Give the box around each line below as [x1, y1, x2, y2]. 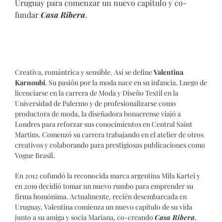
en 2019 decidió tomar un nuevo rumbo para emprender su [15, 181, 193, 191]
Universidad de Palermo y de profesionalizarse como [15, 99, 176, 109]
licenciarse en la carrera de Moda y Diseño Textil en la [15, 88, 178, 98]
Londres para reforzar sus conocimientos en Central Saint [15, 119, 192, 129]
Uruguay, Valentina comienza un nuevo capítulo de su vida [15, 202, 192, 212]
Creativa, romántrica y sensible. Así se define [15, 67, 154, 77]
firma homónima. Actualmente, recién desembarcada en [15, 192, 187, 202]
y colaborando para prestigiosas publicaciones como [45, 140, 205, 150]
